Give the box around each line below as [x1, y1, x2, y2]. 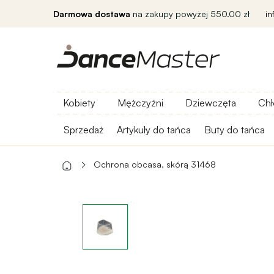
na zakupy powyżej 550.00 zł [130, 9, 250, 19]
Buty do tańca [204, 124, 265, 136]
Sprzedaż [64, 124, 103, 136]
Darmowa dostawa [53, 9, 130, 19]
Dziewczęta [185, 97, 236, 109]
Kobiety [63, 97, 95, 109]
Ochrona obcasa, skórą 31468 [94, 159, 216, 169]
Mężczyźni [117, 97, 163, 109]
